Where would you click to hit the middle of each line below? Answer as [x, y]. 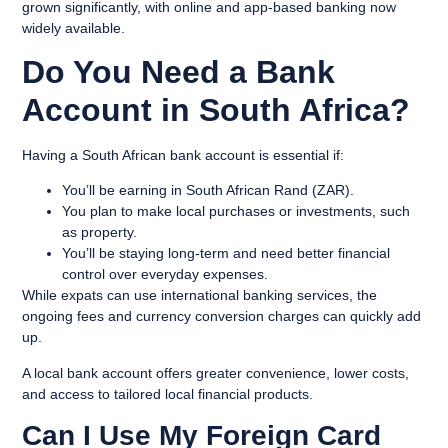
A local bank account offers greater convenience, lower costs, [216, 372]
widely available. [74, 27]
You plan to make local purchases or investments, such [236, 211]
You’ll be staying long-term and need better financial [226, 253]
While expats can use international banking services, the [200, 295]
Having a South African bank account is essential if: [183, 155]
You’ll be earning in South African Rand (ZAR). [208, 190]
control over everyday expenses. [165, 274]
